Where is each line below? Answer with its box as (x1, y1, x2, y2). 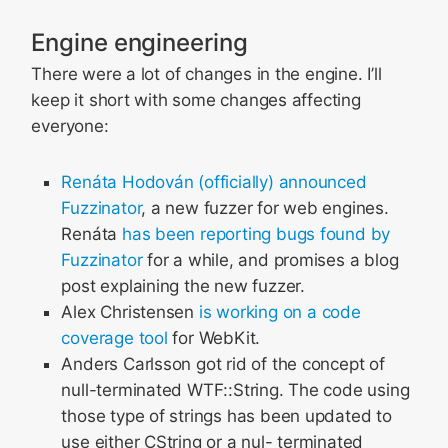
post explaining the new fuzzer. (61, 276, 305, 296)
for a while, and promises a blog (142, 250, 399, 270)
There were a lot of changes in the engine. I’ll (31, 64, 382, 84)
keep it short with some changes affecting (31, 90, 361, 110)
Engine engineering (31, 28, 248, 57)
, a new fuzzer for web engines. (141, 198, 389, 218)
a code (306, 302, 361, 322)
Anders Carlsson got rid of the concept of (61, 354, 385, 374)
